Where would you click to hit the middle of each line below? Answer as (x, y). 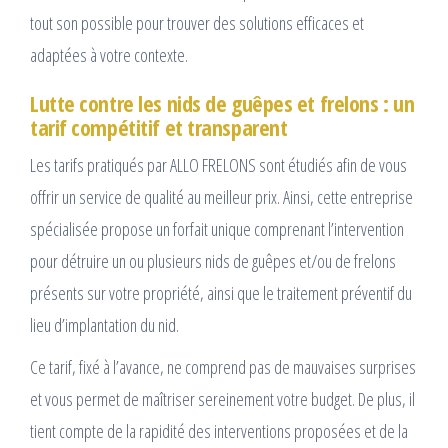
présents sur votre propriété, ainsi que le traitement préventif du (221, 293)
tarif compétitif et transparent (159, 127)
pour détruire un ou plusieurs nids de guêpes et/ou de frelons (213, 261)
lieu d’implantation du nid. (104, 325)
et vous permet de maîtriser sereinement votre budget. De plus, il (222, 399)
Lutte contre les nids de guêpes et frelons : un (222, 103)
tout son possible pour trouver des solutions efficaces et (197, 23)
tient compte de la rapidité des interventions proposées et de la (219, 431)
